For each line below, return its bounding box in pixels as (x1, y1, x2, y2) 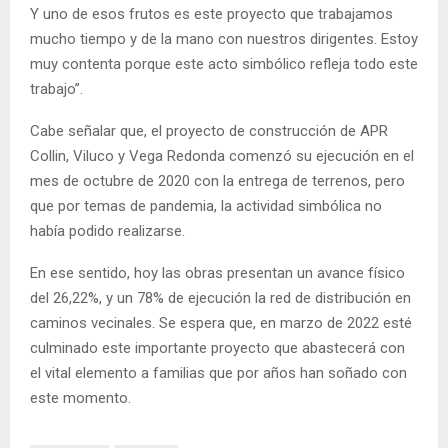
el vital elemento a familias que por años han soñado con (30, 364, 407, 383)
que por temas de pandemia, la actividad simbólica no (30, 197, 382, 216)
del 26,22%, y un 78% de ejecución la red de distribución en (30, 289, 411, 308)
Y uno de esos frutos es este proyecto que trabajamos (30, 5, 393, 24)
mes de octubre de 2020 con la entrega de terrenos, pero (30, 172, 405, 191)
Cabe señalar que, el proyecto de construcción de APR (30, 122, 388, 141)
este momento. (30, 389, 131, 408)
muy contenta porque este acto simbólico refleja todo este (30, 55, 418, 74)
